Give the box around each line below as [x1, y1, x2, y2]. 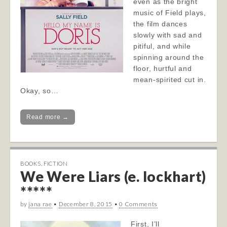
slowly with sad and [133, 31, 202, 39]
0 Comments [119, 200, 158, 208]
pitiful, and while [133, 42, 191, 50]
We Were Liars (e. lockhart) [20, 168, 206, 185]
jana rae [28, 200, 52, 208]
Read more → [26, 113, 69, 121]
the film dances [133, 20, 187, 28]
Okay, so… [20, 87, 59, 95]
